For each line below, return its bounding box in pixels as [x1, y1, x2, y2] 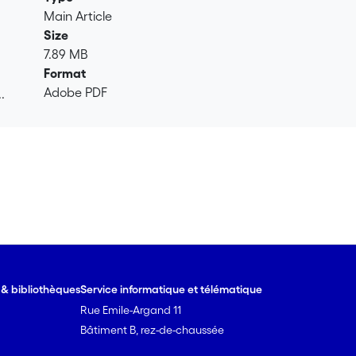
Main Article [44, 9, 113, 23]
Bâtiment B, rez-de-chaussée [80, 323, 225, 336]
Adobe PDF [44, 85, 108, 99]
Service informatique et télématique [80, 283, 263, 296]
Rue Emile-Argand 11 [80, 304, 182, 316]
